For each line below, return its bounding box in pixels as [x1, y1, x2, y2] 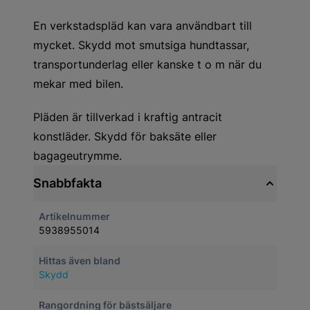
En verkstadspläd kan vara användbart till [33, 19, 252, 33]
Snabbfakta [33, 176, 102, 190]
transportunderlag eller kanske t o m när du [33, 57, 262, 71]
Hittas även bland [39, 255, 120, 266]
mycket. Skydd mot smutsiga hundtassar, [33, 38, 249, 52]
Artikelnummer [39, 210, 110, 222]
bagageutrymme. [33, 149, 122, 163]
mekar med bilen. [33, 77, 123, 91]
